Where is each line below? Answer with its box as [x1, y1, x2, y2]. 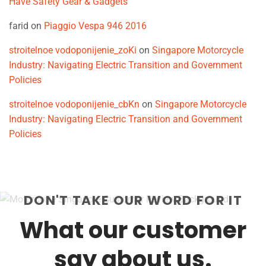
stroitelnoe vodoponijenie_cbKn [9, 98, 140, 110]
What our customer [20, 214, 246, 246]
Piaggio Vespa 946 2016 [44, 20, 147, 31]
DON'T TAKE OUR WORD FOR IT [23, 191, 243, 210]
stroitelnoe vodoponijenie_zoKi [9, 44, 137, 56]
